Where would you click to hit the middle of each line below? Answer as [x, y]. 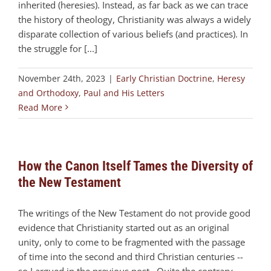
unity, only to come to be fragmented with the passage [132, 242]
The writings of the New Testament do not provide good [134, 213]
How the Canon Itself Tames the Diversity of [135, 166]
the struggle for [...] [58, 48]
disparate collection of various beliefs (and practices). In [133, 34]
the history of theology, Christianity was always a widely [135, 19]
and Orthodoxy [48, 93]
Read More [40, 107]
